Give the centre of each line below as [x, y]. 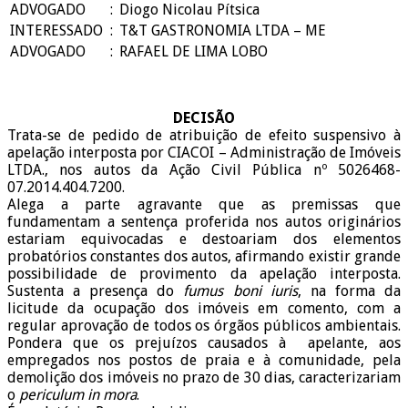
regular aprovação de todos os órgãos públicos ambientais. [204, 326]
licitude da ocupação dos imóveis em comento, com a [204, 309]
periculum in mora [78, 395]
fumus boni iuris [240, 291]
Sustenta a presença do [96, 291]
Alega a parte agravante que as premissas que [204, 205]
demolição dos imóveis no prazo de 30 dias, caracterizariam [204, 378]
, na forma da [349, 291]
